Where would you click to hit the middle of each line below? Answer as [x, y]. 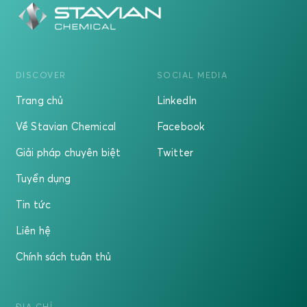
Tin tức [34, 205]
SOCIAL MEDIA [193, 75]
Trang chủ [40, 100]
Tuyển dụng [44, 179]
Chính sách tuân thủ [64, 257]
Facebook [181, 126]
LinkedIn [177, 100]
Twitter [175, 152]
